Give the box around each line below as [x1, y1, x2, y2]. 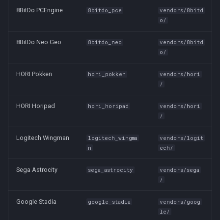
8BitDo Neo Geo [16, 38, 61, 46]
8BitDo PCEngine [16, 6, 63, 14]
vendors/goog [160, 198, 201, 205]
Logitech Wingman [16, 134, 69, 141]
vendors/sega [160, 166, 200, 173]
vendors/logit [160, 135, 204, 141]
